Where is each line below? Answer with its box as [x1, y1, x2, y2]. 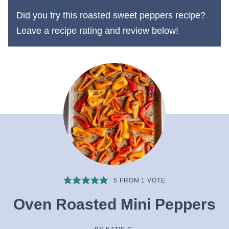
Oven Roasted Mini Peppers [13, 196, 216, 213]
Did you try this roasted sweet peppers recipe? [16, 10, 205, 20]
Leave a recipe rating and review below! [16, 26, 178, 36]
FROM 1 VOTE [117, 176, 166, 184]
